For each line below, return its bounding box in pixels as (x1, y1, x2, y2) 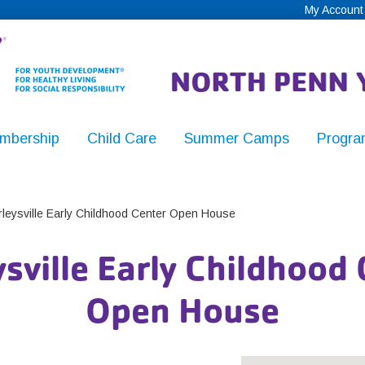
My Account (305, 3, 363, 16)
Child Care (86, 130, 156, 147)
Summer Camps (183, 130, 289, 147)
